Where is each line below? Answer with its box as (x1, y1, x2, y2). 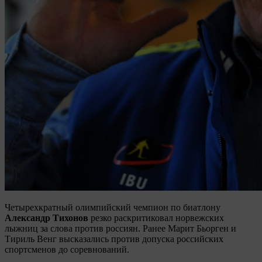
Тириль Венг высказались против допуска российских (5, 233, 223, 244)
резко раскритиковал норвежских (88, 212, 224, 223)
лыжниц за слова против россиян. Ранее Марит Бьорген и (5, 223, 236, 233)
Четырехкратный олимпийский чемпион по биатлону (5, 202, 220, 212)
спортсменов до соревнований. (5, 244, 129, 254)
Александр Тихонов (5, 212, 88, 223)
